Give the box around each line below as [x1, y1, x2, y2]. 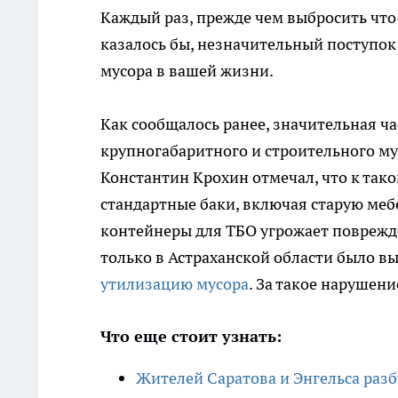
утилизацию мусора [100, 274, 249, 295]
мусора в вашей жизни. [100, 60, 274, 82]
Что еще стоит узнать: [100, 326, 282, 347]
